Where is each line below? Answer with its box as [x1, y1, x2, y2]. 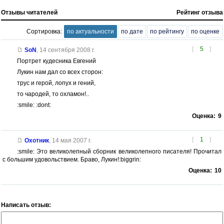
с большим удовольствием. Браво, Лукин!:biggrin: [2, 155, 141, 163]
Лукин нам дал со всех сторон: [16, 68, 103, 75]
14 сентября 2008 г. [39, 46, 95, 53]
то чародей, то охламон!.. [16, 90, 89, 97]
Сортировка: [26, 27, 63, 35]
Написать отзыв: [1, 201, 51, 208]
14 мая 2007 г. [51, 136, 91, 144]
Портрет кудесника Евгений [16, 57, 96, 64]
